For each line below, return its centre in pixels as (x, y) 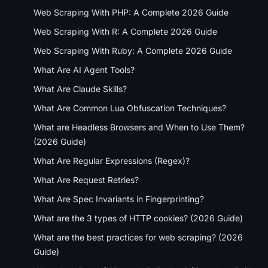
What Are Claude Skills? (80, 89)
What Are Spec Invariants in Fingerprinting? (119, 199)
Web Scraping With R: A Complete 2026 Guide (125, 31)
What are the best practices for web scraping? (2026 (138, 237)
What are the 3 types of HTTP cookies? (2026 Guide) (138, 218)
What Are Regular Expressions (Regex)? (112, 160)
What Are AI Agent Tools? (84, 69)
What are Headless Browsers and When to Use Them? (139, 127)
